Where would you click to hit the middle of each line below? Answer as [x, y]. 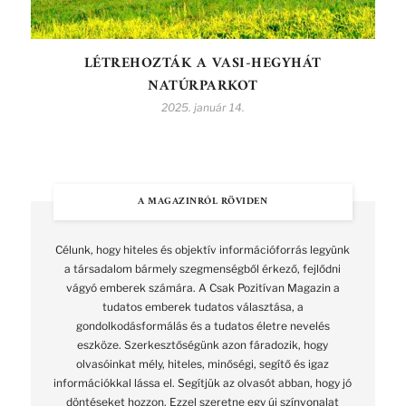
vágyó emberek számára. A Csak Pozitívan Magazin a [203, 288]
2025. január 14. [203, 108]
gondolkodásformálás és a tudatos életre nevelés [203, 326]
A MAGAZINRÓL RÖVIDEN [203, 202]
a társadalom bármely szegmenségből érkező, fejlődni [203, 269]
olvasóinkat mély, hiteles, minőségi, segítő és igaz [203, 364]
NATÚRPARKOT [203, 87]
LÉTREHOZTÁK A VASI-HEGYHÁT [203, 64]
